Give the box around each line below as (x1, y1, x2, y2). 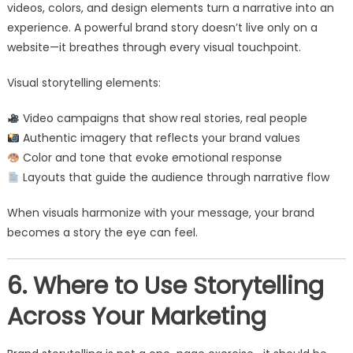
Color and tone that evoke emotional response (19, 150, 282, 166)
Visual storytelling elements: (6, 75, 161, 91)
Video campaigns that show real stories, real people (19, 110, 307, 127)
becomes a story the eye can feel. (6, 225, 198, 241)
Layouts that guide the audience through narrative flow (19, 169, 329, 186)
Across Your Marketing (6, 300, 266, 334)
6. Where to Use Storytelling (6, 269, 324, 303)
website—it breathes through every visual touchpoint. (6, 39, 301, 56)
